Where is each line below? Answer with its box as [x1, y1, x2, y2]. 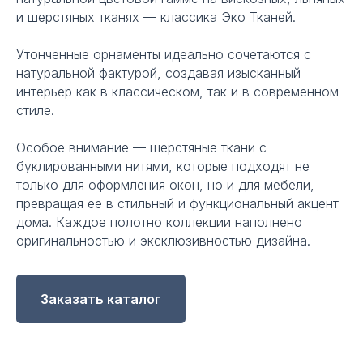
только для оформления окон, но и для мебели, [16, 177, 314, 194]
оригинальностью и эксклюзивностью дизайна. [16, 233, 310, 250]
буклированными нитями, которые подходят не [16, 158, 310, 175]
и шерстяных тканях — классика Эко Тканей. [16, 9, 296, 26]
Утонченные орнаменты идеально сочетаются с [16, 46, 311, 63]
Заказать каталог [41, 290, 161, 307]
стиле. [16, 102, 54, 119]
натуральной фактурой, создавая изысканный [16, 65, 301, 82]
